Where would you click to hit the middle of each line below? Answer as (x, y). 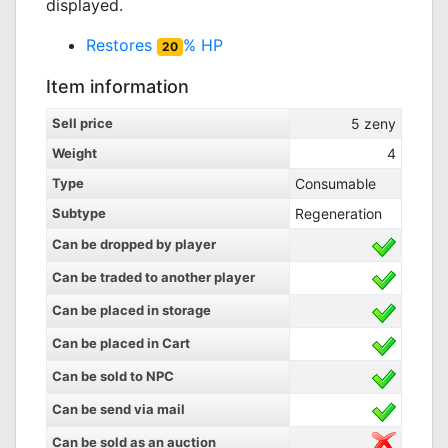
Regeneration (338, 213)
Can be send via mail (118, 409)
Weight (74, 153)
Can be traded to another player (153, 277)
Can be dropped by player (134, 244)
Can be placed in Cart (121, 343)
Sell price (82, 123)
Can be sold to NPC (113, 376)
